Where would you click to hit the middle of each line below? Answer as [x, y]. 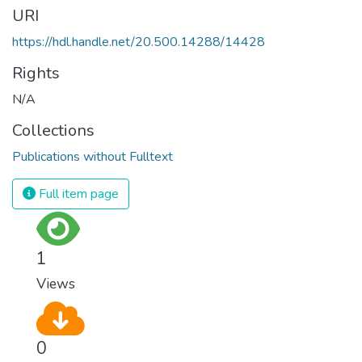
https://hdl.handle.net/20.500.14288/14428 [139, 42]
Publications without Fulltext [93, 156]
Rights [36, 73]
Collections [53, 130]
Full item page [77, 194]
